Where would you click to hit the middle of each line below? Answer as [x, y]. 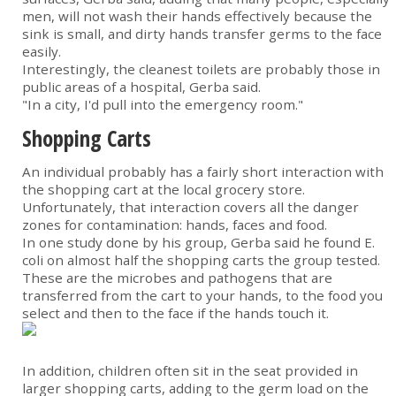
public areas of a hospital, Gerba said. [141, 87]
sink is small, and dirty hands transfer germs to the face [202, 34]
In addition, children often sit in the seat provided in [190, 371]
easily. [42, 52]
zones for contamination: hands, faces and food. [175, 225]
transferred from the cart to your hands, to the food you [202, 296]
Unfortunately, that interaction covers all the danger [190, 207]
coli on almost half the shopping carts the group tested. [201, 260]
